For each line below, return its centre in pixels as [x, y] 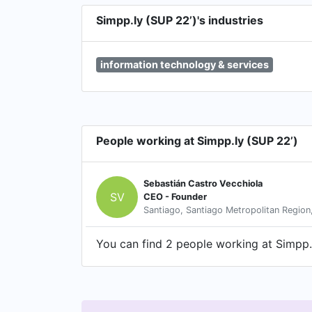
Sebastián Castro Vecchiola [203, 184]
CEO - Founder [175, 197]
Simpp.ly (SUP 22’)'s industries [180, 20]
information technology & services [184, 64]
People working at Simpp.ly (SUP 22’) [197, 140]
